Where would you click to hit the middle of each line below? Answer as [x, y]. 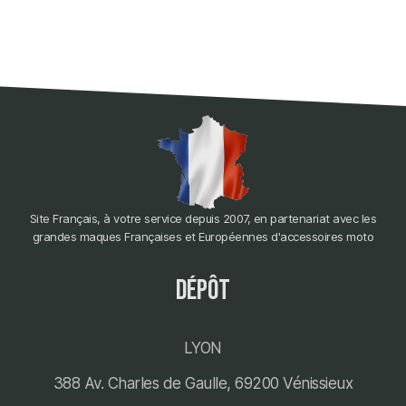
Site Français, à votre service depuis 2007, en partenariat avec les [203, 218]
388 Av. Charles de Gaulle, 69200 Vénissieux [203, 383]
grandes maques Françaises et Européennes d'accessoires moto [203, 236]
